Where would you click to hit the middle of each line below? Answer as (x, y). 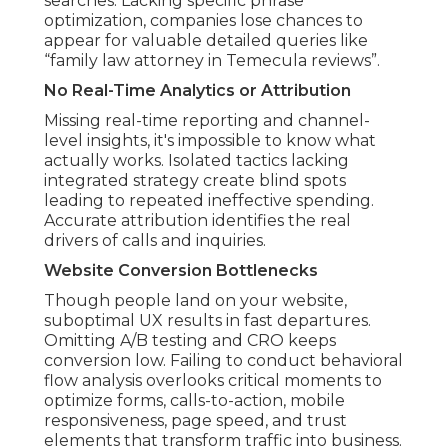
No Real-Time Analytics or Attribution (197, 91)
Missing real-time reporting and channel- (207, 121)
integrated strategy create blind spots (195, 181)
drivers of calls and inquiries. (155, 241)
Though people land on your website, (195, 301)
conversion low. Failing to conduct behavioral (223, 361)
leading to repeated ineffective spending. (209, 201)
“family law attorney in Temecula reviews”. (212, 61)
